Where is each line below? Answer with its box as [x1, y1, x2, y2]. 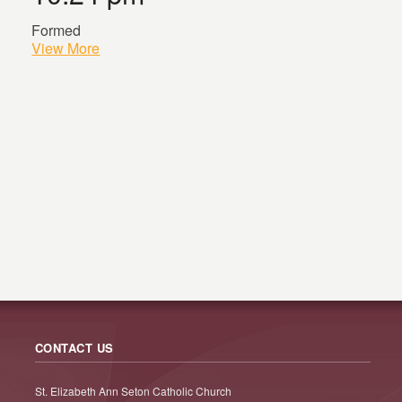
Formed [31, 20, 82, 40]
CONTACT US [34, 339, 114, 356]
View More [31, 38, 100, 58]
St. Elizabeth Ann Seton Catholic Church [34, 383, 232, 398]
